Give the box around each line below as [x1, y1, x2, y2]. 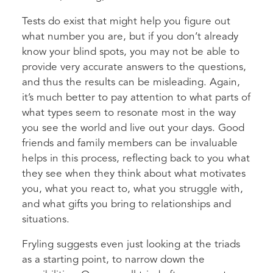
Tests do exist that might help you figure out [22, 16, 230, 27]
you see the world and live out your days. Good [22, 122, 244, 133]
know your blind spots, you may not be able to [22, 46, 239, 57]
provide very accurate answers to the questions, [22, 62, 246, 73]
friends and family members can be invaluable [22, 138, 238, 149]
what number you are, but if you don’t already [22, 31, 238, 42]
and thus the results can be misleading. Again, [22, 77, 240, 88]
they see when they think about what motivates [22, 168, 246, 179]
